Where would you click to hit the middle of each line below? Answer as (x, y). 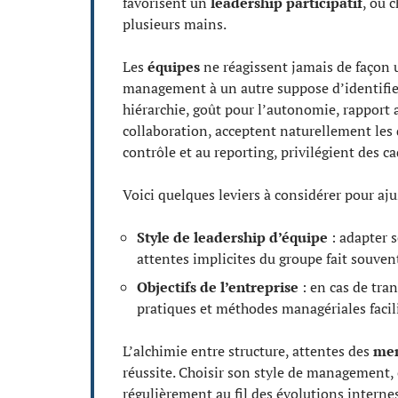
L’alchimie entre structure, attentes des (248, 350)
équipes (174, 66)
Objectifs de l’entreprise (218, 287)
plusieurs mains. (175, 24)
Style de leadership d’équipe (232, 237)
